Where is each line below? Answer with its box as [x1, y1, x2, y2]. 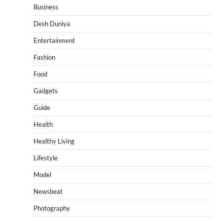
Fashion [34, 53, 55, 61]
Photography [34, 204, 70, 212]
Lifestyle [34, 153, 58, 162]
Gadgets [34, 86, 58, 95]
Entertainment [34, 36, 75, 44]
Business [34, 2, 58, 11]
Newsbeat [34, 187, 63, 195]
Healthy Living [34, 137, 74, 145]
